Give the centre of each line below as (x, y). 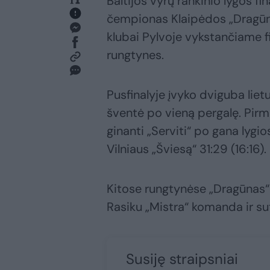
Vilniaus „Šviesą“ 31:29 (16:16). (187, 149)
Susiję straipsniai (182, 259)
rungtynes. (135, 55)
